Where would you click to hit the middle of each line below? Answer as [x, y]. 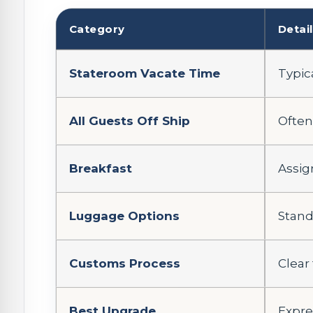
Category [97, 29]
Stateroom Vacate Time [145, 73]
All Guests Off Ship [130, 121]
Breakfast [101, 168]
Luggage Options [124, 216]
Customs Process [125, 263]
